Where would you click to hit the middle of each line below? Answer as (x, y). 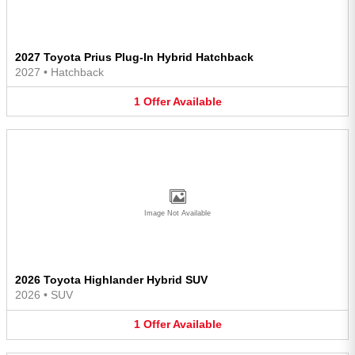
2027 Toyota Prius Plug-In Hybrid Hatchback (134, 57)
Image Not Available (177, 214)
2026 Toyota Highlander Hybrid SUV (111, 280)
